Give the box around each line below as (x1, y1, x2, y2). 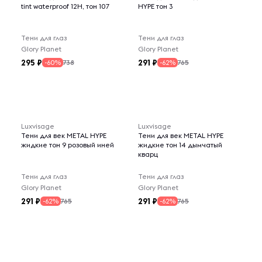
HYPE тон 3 (138, 2, 173, 11)
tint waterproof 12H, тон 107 (21, 2, 109, 11)
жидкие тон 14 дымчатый (138, 140, 222, 149)
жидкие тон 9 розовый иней (21, 140, 114, 149)
